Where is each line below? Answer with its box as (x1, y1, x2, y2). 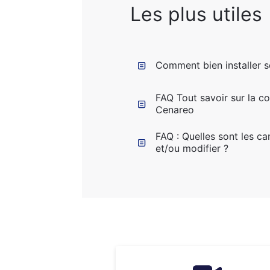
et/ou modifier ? (155, 142, 228, 154)
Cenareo (155, 104, 194, 116)
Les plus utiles (130, 2, 262, 26)
